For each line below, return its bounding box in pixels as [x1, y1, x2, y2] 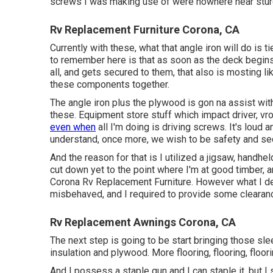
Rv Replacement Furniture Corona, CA [50, 23, 239, 36]
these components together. [50, 79, 169, 90]
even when [50, 121, 96, 133]
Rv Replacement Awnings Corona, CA [50, 216, 236, 229]
